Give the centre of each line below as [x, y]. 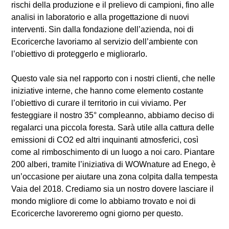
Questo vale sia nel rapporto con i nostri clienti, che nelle [113, 79]
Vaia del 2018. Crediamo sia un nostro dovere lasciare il [112, 189]
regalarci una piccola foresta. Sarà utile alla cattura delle [113, 128]
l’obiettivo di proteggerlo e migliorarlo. [79, 54]
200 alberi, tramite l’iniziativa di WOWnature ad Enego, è [113, 165]
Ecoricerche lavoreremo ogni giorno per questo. [97, 214]
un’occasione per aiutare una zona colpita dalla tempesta [114, 177]
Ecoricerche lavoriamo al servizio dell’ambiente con [105, 42]
